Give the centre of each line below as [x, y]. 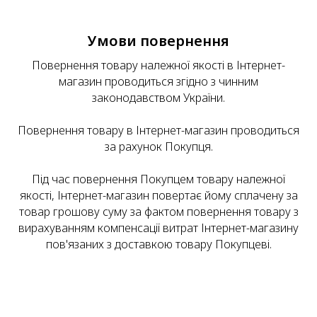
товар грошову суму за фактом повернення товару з [158, 212]
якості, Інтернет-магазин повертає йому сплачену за [158, 196]
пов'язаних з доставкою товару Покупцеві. [158, 244]
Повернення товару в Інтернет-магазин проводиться [158, 131]
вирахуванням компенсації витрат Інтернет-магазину [158, 228]
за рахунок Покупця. [158, 147]
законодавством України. [158, 98]
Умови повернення [158, 41]
